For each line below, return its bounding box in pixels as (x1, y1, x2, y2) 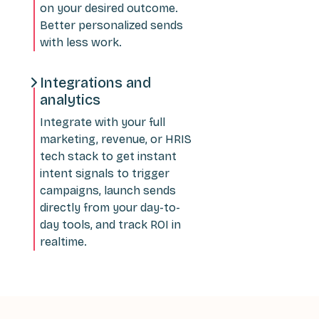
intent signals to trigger (40, 166, 169, 180)
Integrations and (40, 73, 151, 91)
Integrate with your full (40, 115, 165, 129)
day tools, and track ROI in (40, 217, 181, 231)
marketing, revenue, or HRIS (40, 132, 192, 146)
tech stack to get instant (40, 149, 177, 163)
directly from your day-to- (40, 200, 180, 214)
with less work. (40, 35, 122, 49)
